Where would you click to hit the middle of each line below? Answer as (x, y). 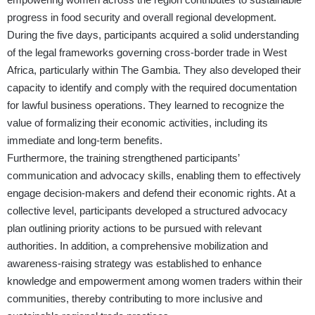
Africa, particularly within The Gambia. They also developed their (154, 70)
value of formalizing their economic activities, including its (137, 123)
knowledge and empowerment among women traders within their (155, 281)
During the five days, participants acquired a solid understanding (153, 35)
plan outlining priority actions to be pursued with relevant (134, 229)
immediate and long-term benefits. (85, 141)
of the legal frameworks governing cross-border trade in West (147, 53)
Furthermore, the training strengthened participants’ (123, 158)
